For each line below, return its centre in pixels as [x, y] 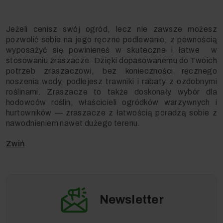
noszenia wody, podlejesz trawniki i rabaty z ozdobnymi [111, 82]
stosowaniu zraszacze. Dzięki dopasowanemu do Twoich [111, 61]
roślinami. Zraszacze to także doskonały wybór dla [111, 92]
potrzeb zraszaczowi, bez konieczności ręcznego [111, 71]
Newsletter [131, 200]
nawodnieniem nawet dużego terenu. [73, 123]
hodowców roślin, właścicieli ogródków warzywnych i [111, 103]
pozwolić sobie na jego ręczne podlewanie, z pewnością [111, 40]
